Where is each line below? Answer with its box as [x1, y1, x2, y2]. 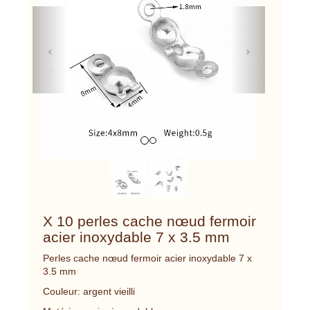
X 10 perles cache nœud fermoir [43, 212, 256, 229]
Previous [49, 8, 103, 24]
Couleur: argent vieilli [43, 285, 135, 297]
